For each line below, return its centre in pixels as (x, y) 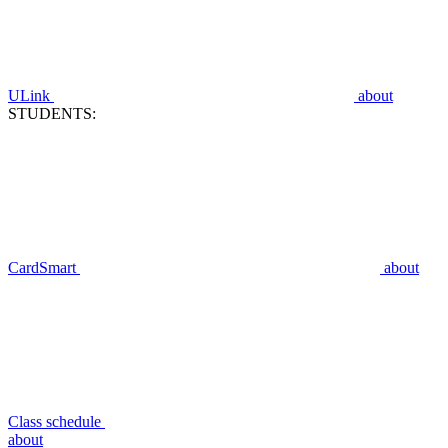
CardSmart (44, 268)
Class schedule (56, 422)
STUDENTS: (52, 114)
